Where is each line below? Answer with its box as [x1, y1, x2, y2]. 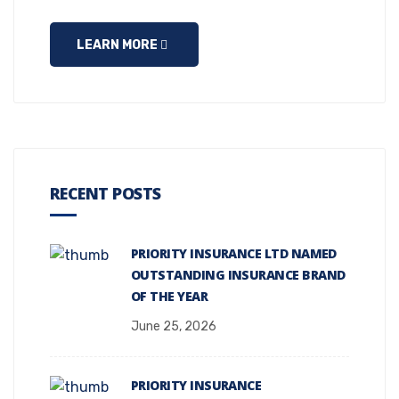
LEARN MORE [77, 37, 160, 53]
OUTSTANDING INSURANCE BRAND [131, 265, 346, 283]
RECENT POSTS [50, 182, 161, 204]
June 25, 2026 [131, 318, 216, 334]
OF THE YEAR [131, 287, 208, 305]
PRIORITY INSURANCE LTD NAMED [131, 244, 337, 262]
